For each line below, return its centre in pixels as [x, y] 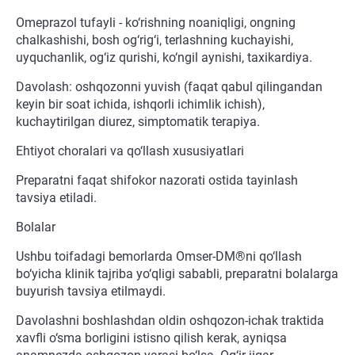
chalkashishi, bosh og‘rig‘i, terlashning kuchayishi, [155, 40]
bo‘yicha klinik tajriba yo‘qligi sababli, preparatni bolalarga [177, 274]
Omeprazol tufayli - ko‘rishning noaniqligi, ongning [156, 23]
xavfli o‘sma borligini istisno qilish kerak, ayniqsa [151, 338]
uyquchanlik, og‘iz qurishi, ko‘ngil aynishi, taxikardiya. [164, 58]
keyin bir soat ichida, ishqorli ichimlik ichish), [140, 105]
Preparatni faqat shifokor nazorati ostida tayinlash [157, 181]
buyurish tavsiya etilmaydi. [91, 292]
